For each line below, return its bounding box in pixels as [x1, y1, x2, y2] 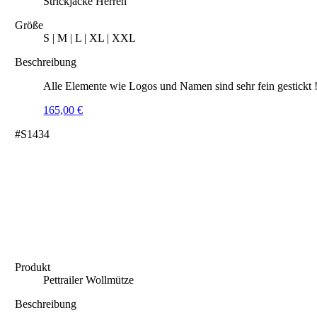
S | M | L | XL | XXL [43, 32, 137, 44]
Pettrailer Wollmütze [43, 274, 134, 286]
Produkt [15, 261, 51, 273]
